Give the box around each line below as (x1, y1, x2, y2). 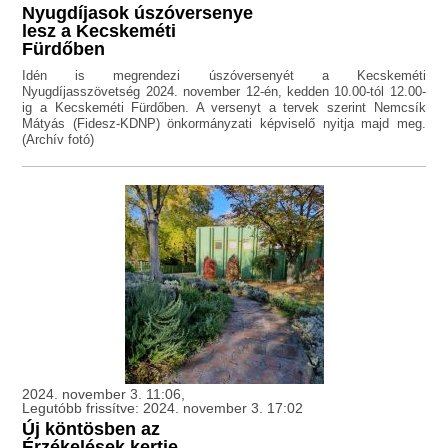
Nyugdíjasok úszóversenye (22, 3, 254, 24)
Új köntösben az (22, 419, 161, 440)
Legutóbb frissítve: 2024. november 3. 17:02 (22, 400, 304, 417)
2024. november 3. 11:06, (22, 386, 186, 403)
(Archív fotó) (22, 132, 95, 148)
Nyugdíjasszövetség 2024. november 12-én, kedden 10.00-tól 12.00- (22, 84, 426, 100)
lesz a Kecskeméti (22, 21, 177, 42)
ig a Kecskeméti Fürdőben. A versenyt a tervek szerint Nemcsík (22, 100, 426, 116)
